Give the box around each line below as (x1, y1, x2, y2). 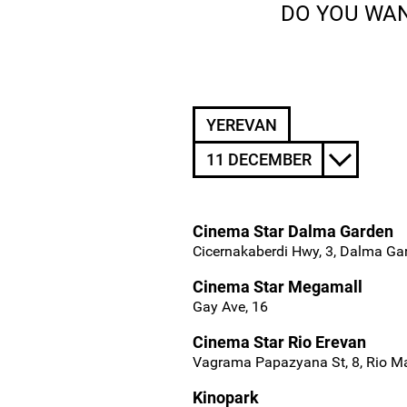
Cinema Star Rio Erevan (193, 333, 366, 352)
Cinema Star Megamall (193, 277, 362, 297)
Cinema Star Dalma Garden (193, 222, 393, 242)
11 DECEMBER (206, 150, 312, 170)
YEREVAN (206, 115, 277, 135)
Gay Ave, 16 (193, 298, 268, 316)
